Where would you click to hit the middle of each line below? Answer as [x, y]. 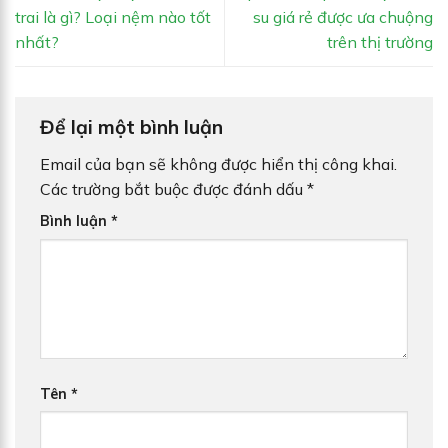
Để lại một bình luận [134, 127]
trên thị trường [380, 41]
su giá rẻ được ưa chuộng [343, 16]
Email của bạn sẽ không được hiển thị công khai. [218, 163]
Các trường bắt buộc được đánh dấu [173, 188]
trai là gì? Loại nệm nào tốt [113, 16]
